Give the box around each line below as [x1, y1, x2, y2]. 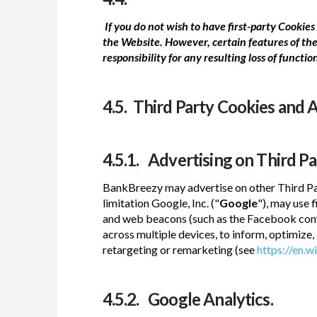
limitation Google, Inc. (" [102, 195, 219, 209]
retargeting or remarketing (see [102, 242, 257, 256]
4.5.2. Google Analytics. [102, 288, 273, 309]
